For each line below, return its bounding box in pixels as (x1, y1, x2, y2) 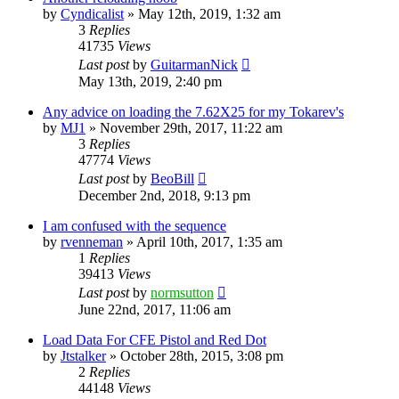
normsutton (151, 284, 214, 300)
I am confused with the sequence (43, 217, 226, 233)
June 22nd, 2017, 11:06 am (78, 301, 231, 317)
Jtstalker (61, 347, 106, 363)
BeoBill (151, 170, 194, 186)
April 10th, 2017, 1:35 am (136, 233, 282, 249)
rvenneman (61, 233, 123, 249)
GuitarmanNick (151, 56, 238, 72)
